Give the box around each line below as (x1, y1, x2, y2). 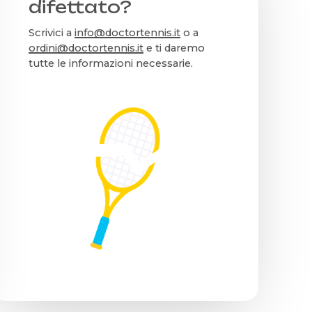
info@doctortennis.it (75, 26, 181, 39)
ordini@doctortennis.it (29, 41, 144, 54)
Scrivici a (29, 26, 75, 39)
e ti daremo (143, 41, 205, 54)
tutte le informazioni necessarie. (29, 56, 194, 70)
